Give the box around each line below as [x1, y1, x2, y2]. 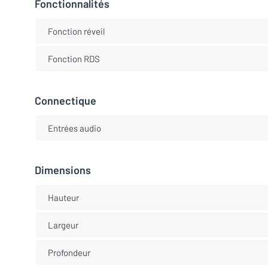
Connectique [35, 94, 96, 108]
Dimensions [35, 163, 91, 177]
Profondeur [47, 246, 90, 258]
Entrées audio [47, 122, 101, 133]
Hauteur [47, 191, 79, 203]
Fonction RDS [47, 53, 100, 64]
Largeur [47, 219, 78, 230]
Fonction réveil [47, 25, 105, 36]
